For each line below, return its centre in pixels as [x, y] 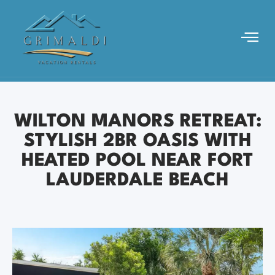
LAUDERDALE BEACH [137, 180]
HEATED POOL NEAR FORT [137, 161]
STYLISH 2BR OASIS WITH [137, 141]
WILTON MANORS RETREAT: [137, 122]
